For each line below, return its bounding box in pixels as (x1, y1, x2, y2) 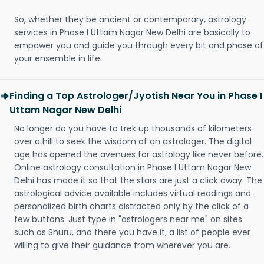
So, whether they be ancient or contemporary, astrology (14, 14, 246, 25)
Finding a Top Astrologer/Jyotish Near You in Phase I (9, 89, 262, 103)
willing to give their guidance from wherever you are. (14, 239, 230, 251)
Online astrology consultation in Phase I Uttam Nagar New (14, 161, 251, 173)
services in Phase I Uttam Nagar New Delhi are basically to (14, 27, 250, 38)
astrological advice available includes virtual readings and (14, 187, 251, 199)
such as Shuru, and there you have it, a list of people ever (14, 226, 250, 238)
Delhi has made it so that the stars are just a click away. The (14, 174, 262, 186)
